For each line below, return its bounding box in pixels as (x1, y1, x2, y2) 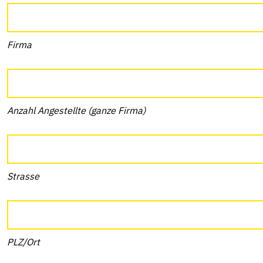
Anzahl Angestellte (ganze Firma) (7, 104, 146, 116)
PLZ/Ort (7, 236, 40, 248)
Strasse (7, 170, 39, 182)
